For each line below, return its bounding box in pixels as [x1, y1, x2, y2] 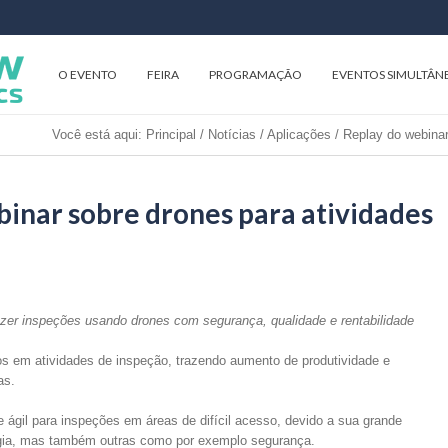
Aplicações [267, 127, 331, 142]
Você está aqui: [52, 127, 142, 142]
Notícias [208, 127, 256, 142]
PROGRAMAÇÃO [209, 67, 302, 82]
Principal [146, 127, 196, 142]
